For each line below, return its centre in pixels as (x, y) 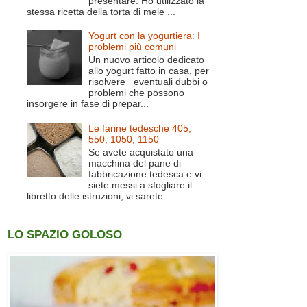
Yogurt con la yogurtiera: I (145, 36)
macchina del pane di (135, 163)
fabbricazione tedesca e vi (145, 174)
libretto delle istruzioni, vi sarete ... (100, 196)
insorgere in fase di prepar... (87, 104)
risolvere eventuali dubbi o (148, 82)
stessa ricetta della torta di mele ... (101, 11)
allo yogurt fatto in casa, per (149, 71)
